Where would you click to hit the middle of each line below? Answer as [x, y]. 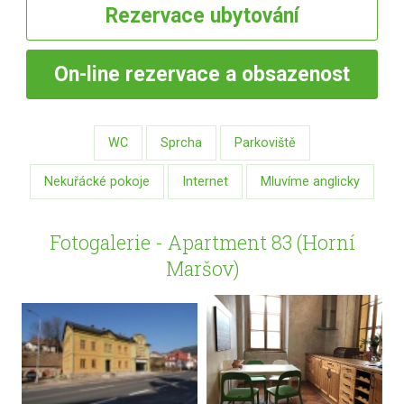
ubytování [254, 16]
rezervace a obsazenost [235, 75]
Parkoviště [265, 142]
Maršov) [202, 268]
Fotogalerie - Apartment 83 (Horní [202, 242]
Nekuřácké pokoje [97, 181]
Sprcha [181, 142]
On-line [87, 75]
